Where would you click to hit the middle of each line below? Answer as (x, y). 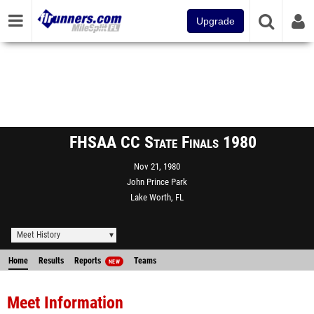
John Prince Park (157, 182)
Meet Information (65, 303)
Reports (89, 261)
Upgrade (216, 21)
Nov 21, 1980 (157, 166)
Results (51, 261)
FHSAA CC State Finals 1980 (163, 142)
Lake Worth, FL (157, 197)
